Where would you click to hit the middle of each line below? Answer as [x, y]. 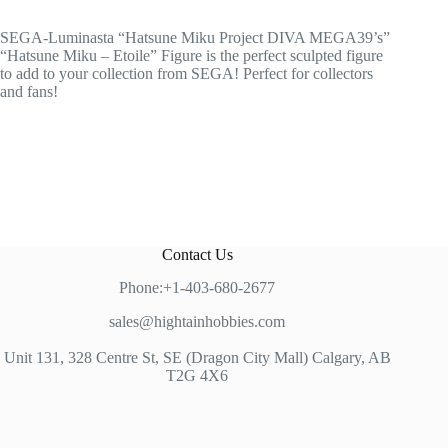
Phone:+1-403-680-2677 [197, 287]
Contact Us [197, 254]
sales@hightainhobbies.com [197, 321]
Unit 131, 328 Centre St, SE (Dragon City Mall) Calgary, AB [197, 357]
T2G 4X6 [197, 375]
